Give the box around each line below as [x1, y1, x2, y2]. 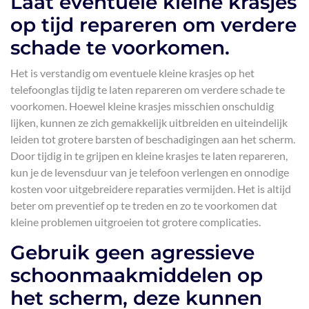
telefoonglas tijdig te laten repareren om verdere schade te [10, 83, 285, 96]
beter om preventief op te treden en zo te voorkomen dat [10, 199, 277, 212]
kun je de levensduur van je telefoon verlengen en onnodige [10, 166, 289, 179]
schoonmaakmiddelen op [10, 263, 263, 287]
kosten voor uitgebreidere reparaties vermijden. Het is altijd [10, 182, 291, 195]
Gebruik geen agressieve [10, 241, 255, 264]
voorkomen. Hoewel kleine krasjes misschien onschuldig [10, 99, 274, 112]
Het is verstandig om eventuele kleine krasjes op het [10, 66, 255, 79]
